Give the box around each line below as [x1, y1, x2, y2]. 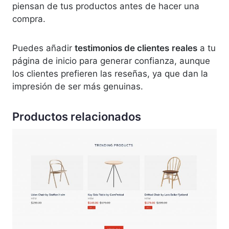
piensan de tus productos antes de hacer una [12, 1, 199, 12]
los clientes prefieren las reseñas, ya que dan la [12, 68, 208, 79]
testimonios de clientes [75, 43, 169, 54]
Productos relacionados [12, 110, 141, 124]
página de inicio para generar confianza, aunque [12, 56, 210, 66]
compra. [12, 14, 45, 25]
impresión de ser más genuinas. [12, 81, 143, 92]
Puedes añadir [12, 43, 75, 54]
